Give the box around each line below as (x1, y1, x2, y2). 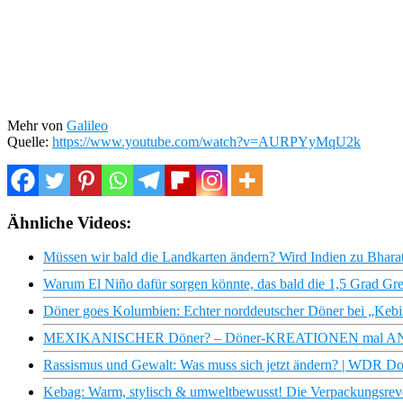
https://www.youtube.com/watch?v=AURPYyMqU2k (52, 133, 361, 149)
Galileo (67, 117, 108, 133)
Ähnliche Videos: (7, 212, 131, 232)
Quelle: (7, 133, 52, 149)
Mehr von (7, 117, 67, 133)
